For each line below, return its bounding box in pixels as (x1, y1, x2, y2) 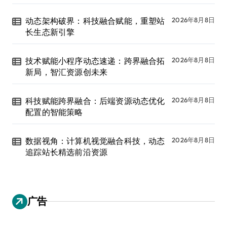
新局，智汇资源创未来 (25, 66, 108, 77)
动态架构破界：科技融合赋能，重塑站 (25, 15, 165, 26)
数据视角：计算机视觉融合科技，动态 (25, 135, 165, 146)
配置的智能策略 (25, 106, 83, 117)
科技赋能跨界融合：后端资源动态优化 (25, 95, 165, 106)
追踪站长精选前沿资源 (25, 146, 108, 157)
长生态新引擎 (25, 26, 75, 37)
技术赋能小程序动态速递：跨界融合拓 (25, 55, 165, 66)
